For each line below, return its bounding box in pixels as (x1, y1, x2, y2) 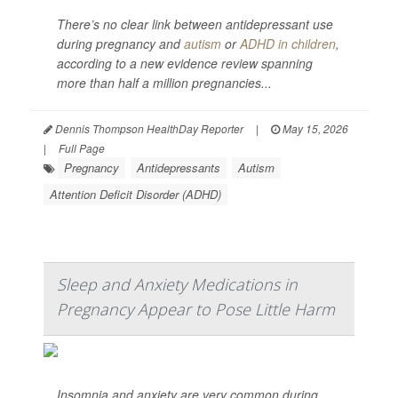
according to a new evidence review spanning (57, 54, 313, 72)
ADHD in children (240, 35, 336, 52)
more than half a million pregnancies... (57, 74, 272, 92)
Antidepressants (137, 159, 220, 176)
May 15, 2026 (280, 121, 348, 136)
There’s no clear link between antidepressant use (57, 15, 333, 33)
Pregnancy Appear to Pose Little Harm (57, 298, 335, 320)
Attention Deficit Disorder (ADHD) (50, 186, 221, 203)
